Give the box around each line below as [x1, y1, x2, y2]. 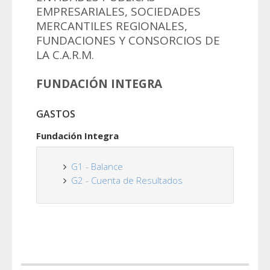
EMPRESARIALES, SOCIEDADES [36, 4, 201, 19]
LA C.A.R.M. [36, 47, 94, 63]
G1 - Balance [71, 160, 123, 172]
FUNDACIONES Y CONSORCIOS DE [36, 33, 220, 48]
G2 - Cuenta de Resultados [71, 174, 183, 186]
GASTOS [36, 107, 75, 121]
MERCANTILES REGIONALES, [36, 18, 187, 34]
